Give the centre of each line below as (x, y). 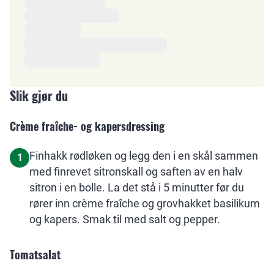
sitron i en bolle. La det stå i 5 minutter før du (137, 187)
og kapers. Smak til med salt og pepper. (125, 219)
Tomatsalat (35, 254)
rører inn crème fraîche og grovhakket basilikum (145, 203)
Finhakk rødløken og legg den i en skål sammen (144, 156)
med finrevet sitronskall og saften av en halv (136, 172)
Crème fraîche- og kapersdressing (87, 126)
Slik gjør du (39, 95)
